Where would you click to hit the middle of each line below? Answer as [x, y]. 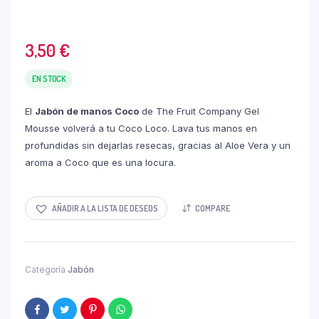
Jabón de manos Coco [87, 111]
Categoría [46, 270]
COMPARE [213, 208]
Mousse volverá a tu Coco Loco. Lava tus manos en [141, 129]
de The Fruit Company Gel [199, 111]
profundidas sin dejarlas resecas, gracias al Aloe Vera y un [158, 146]
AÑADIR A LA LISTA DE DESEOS [105, 208]
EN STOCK [49, 79]
